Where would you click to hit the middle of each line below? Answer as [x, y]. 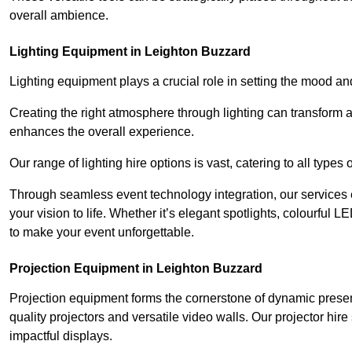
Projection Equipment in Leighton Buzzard [136, 268]
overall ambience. [59, 15]
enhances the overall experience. [102, 131]
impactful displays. [61, 335]
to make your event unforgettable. [102, 232]
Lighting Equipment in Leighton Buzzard [130, 51]
